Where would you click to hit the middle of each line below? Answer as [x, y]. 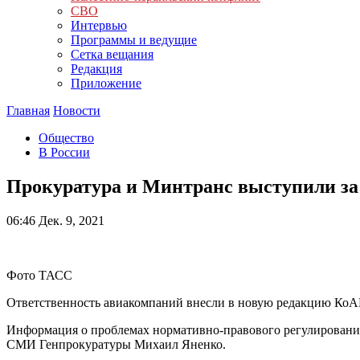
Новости [77, 110]
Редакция [96, 69]
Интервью [99, 25]
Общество [66, 138]
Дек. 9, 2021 [70, 220]
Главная [28, 110]
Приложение [106, 83]
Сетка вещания [112, 54]
